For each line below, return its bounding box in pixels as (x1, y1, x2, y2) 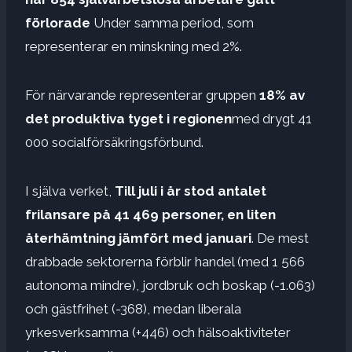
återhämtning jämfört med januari (25, 229, 251, 246)
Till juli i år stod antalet (112, 182, 266, 199)
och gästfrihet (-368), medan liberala (25, 300, 241, 317)
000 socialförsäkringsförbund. (25, 134, 203, 150)
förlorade (25, 14, 90, 31)
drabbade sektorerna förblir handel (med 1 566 (25, 253, 305, 269)
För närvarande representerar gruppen (25, 86, 259, 103)
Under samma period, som (90, 14, 254, 31)
